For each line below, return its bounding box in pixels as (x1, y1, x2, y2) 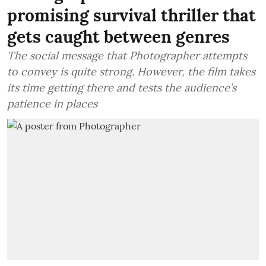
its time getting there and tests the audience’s (7, 80, 236, 94)
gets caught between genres (7, 26, 230, 47)
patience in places (7, 96, 97, 110)
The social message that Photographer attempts (7, 48, 247, 62)
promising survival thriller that (7, 4, 256, 26)
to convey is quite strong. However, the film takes (7, 64, 255, 78)
